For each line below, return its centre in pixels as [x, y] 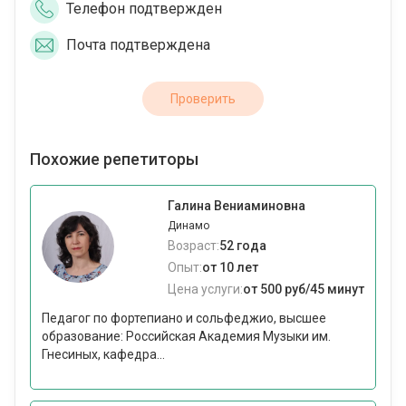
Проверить [203, 99]
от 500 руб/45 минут [304, 290]
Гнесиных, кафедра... [103, 355]
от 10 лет [230, 268]
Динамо [188, 226]
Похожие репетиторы [114, 159]
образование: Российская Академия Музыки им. [186, 337]
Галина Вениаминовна [237, 206]
